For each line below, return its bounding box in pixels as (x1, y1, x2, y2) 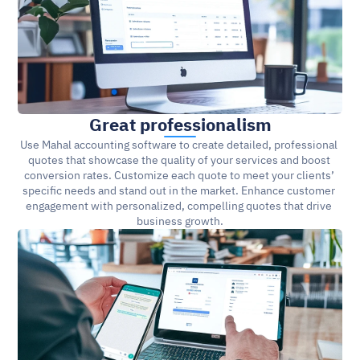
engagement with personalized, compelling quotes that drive (26, 198, 332, 215)
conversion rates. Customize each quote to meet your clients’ (23, 167, 334, 184)
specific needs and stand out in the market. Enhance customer (22, 182, 335, 199)
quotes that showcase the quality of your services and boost (27, 152, 330, 169)
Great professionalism (88, 112, 272, 138)
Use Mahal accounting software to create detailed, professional (20, 137, 337, 153)
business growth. (137, 213, 223, 230)
